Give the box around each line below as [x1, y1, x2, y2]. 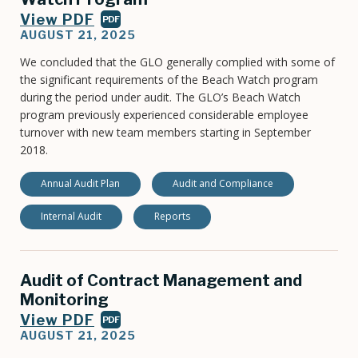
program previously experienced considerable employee [20, 107, 308, 123]
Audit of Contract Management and [20, 271, 302, 291]
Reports [154, 209, 190, 224]
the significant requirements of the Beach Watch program [20, 72, 318, 88]
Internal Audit [41, 209, 101, 224]
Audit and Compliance [173, 177, 273, 191]
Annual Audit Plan [41, 177, 120, 191]
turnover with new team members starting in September [20, 125, 311, 141]
